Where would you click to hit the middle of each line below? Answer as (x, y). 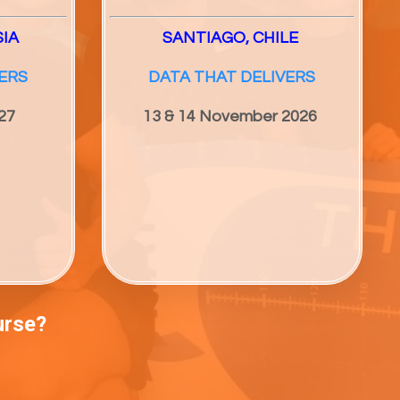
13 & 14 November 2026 (230, 117)
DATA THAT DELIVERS (232, 78)
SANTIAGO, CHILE (232, 38)
